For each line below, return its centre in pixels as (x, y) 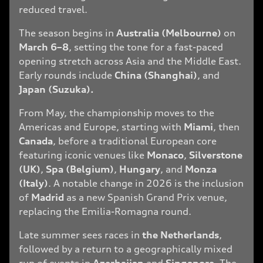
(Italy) (33, 183)
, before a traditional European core (135, 141)
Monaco (165, 155)
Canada (36, 141)
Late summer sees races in (80, 235)
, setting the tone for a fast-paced (146, 47)
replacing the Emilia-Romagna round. (105, 211)
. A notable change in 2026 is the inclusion (146, 183)
